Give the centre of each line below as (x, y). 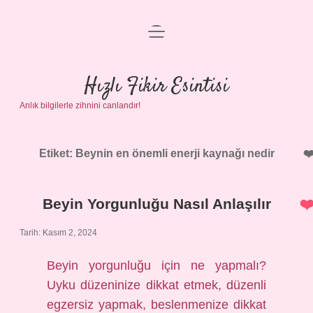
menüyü (167, 30)
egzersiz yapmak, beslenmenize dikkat (156, 305)
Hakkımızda (156, 141)
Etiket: (57, 153)
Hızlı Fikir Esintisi (156, 87)
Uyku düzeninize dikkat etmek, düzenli (156, 285)
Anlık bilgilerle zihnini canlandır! (80, 105)
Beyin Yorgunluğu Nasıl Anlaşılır (156, 204)
